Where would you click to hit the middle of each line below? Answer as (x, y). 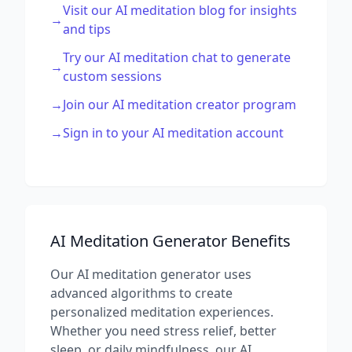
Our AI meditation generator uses (151, 274)
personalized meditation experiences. (162, 312)
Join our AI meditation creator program (180, 104)
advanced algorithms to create (141, 293)
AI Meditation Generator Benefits (170, 241)
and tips (87, 29)
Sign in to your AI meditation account (173, 133)
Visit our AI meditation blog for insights (180, 10)
